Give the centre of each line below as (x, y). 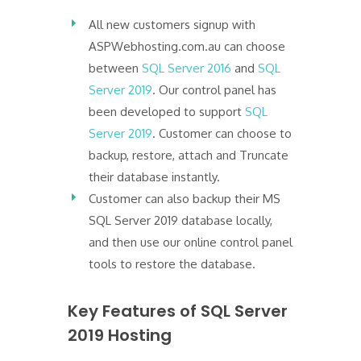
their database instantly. (155, 177)
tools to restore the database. (172, 264)
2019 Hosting (120, 335)
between (116, 68)
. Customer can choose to (222, 133)
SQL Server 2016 (187, 68)
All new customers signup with (172, 25)
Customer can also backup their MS (185, 199)
